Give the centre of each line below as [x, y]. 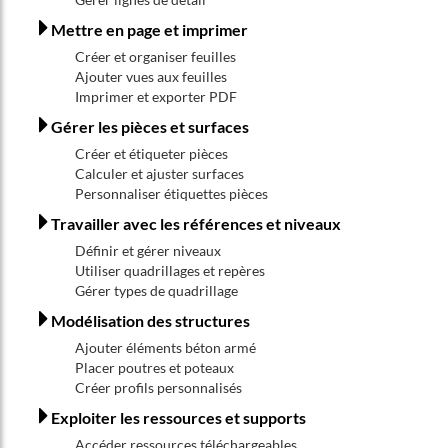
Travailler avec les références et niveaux [196, 223]
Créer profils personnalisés [158, 387]
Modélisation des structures [150, 320]
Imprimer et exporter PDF [156, 96]
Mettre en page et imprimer [149, 29]
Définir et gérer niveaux [148, 250]
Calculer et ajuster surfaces [159, 173]
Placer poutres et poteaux [154, 367]
